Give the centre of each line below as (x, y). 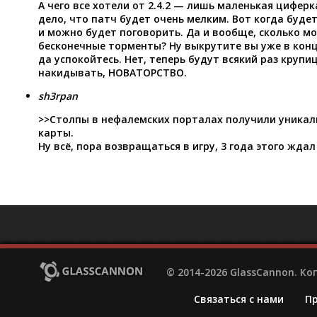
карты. (56, 132)
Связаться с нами (238, 299)
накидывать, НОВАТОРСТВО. (113, 72)
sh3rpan (58, 96)
